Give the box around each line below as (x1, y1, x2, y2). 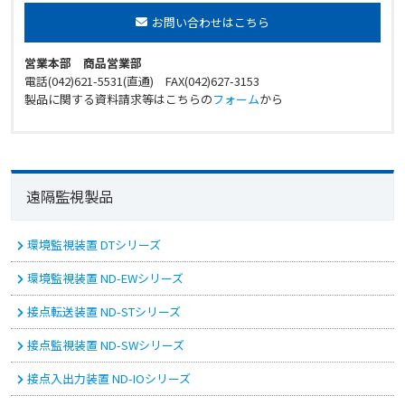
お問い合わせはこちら (152, 14, 269, 32)
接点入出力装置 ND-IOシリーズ (26, 370, 191, 388)
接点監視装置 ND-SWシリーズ (26, 336, 184, 354)
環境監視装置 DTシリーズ (26, 236, 161, 254)
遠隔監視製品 (26, 185, 114, 208)
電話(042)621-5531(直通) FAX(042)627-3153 (24, 72, 259, 90)
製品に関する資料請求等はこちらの (24, 90, 212, 108)
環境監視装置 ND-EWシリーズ (26, 269, 184, 287)
